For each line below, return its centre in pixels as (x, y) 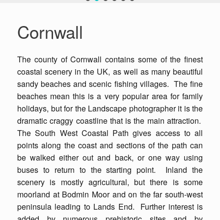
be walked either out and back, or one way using (110, 157)
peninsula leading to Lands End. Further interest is (110, 206)
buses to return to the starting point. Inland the (110, 169)
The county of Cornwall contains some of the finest (110, 59)
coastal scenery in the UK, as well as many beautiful (110, 71)
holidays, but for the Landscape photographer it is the (110, 108)
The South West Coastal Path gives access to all (110, 133)
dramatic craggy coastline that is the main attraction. (110, 120)
